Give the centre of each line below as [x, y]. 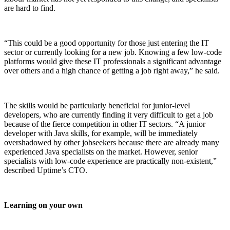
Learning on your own [43, 205]
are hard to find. [30, 8]
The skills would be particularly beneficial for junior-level [97, 105]
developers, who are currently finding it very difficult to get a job [109, 114]
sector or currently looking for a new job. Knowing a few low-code [113, 52]
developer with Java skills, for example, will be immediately [101, 133]
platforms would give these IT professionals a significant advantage [113, 61]
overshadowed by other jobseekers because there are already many [112, 142]
